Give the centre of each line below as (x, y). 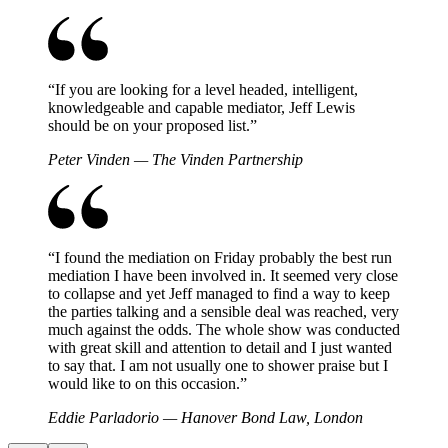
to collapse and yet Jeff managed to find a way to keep (219, 293)
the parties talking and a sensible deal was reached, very (223, 311)
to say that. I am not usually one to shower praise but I (218, 365)
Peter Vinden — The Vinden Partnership (175, 159)
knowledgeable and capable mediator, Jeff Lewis (201, 107)
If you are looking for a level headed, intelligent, (206, 89)
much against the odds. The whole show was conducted (224, 329)
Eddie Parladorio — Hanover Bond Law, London (205, 417)
